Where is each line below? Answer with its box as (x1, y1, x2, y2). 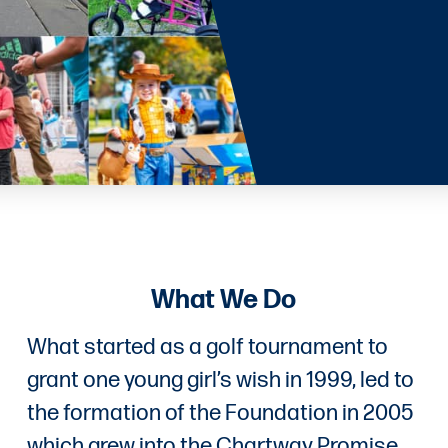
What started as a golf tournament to (26, 333, 388, 361)
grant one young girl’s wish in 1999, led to (26, 366, 414, 394)
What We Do (151, 284, 297, 316)
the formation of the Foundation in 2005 (26, 399, 413, 427)
